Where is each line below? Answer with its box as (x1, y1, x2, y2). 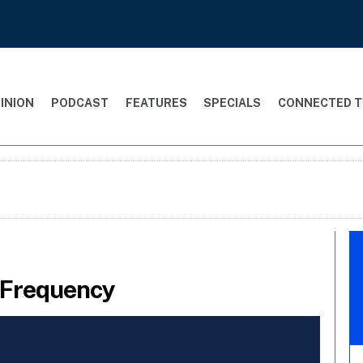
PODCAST (50, 96, 109, 109)
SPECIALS (203, 96, 262, 109)
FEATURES (125, 96, 187, 109)
